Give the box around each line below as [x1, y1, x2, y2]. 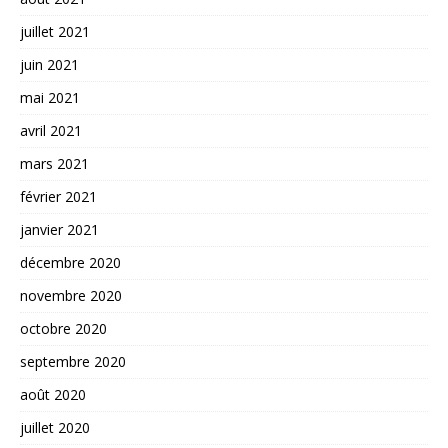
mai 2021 [20, 87, 80, 107]
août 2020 [20, 384, 86, 404]
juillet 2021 [20, 21, 90, 41]
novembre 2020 [20, 285, 122, 305]
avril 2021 [20, 120, 82, 140]
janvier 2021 [20, 219, 99, 239]
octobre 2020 [20, 318, 107, 338]
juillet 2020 [20, 417, 90, 437]
